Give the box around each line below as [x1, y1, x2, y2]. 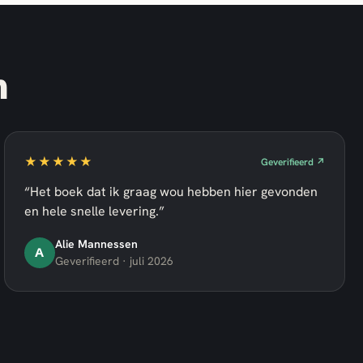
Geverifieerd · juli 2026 [54, 254, 173, 268]
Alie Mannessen [54, 237, 138, 251]
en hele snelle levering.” [23, 203, 164, 220]
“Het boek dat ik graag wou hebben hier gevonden [23, 183, 318, 200]
